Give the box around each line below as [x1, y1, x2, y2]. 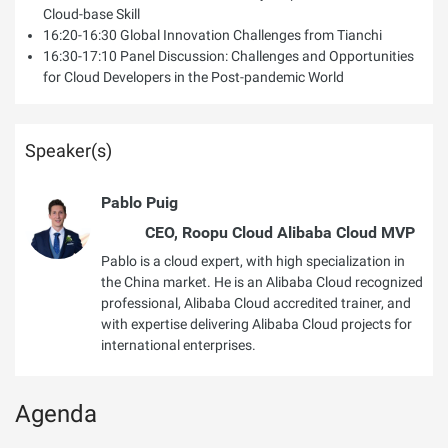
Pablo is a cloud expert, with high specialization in [101, 253, 405, 269]
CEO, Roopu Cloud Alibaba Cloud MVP [145, 223, 415, 242]
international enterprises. [101, 337, 256, 353]
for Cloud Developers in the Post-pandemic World [43, 69, 344, 85]
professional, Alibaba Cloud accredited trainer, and [101, 295, 411, 311]
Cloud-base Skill [43, 6, 140, 22]
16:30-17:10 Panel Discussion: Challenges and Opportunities [43, 48, 414, 64]
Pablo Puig [101, 193, 178, 212]
